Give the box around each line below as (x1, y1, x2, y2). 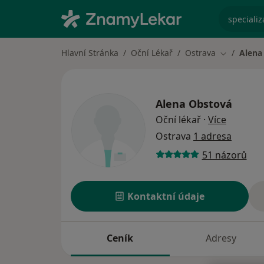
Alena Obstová (156, 97, 232, 111)
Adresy (205, 232, 236, 245)
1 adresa (193, 130, 232, 143)
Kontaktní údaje (127, 190, 205, 203)
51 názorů (202, 148, 247, 161)
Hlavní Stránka (61, 47, 118, 58)
